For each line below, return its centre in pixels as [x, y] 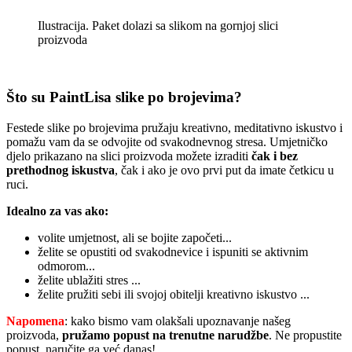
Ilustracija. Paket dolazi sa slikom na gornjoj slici [158, 26]
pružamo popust [106, 335]
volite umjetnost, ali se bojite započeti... [135, 237]
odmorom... [66, 266]
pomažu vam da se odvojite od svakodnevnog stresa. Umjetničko [167, 141]
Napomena [35, 321]
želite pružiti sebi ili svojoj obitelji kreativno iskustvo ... [174, 294]
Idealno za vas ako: [57, 211]
